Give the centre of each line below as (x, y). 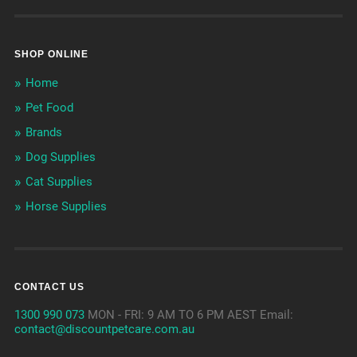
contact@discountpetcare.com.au (104, 329)
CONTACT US (49, 286)
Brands (43, 132)
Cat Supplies (59, 181)
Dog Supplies (60, 157)
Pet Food (49, 107)
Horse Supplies (66, 206)
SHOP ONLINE (51, 54)
